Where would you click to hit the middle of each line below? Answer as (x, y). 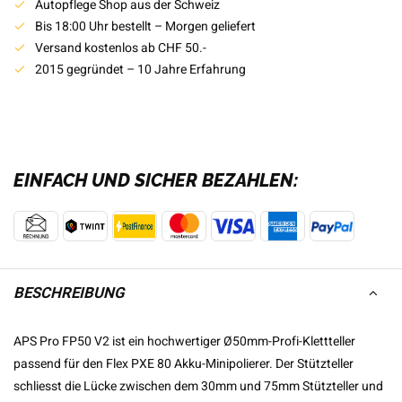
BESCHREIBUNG (69, 293)
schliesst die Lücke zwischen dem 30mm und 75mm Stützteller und (198, 386)
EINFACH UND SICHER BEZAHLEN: (156, 180)
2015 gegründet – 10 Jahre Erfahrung (140, 70)
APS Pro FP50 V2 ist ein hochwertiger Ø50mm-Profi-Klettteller (184, 341)
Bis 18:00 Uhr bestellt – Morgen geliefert (145, 26)
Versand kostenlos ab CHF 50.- (121, 48)
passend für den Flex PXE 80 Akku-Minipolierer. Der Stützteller (184, 364)
